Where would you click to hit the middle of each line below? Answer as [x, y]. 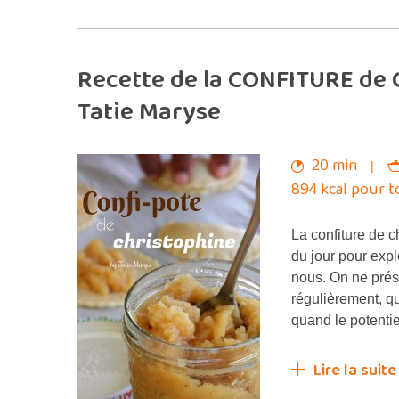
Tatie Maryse [149, 113]
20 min [335, 166]
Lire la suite [355, 370]
